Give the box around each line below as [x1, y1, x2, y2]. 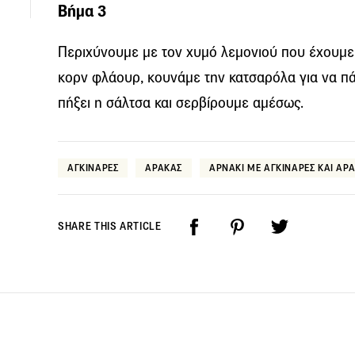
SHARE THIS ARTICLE [58, 219, 162, 234]
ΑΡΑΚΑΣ [145, 161, 183, 174]
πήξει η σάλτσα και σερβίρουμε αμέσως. [58, 93, 303, 112]
